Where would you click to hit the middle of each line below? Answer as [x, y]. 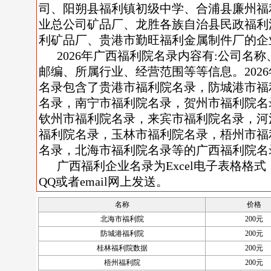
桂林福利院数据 [122, 248]
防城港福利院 [122, 233]
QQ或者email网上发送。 [103, 181]
